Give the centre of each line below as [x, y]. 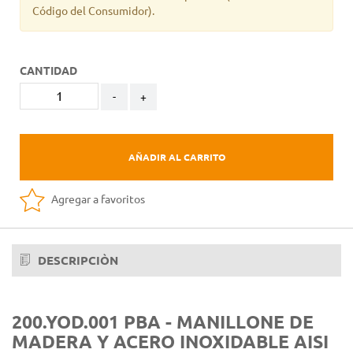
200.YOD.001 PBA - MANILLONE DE [163, 322]
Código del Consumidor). [93, 11]
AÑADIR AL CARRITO [176, 157]
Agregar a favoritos [97, 199]
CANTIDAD [48, 71]
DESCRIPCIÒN [76, 260]
